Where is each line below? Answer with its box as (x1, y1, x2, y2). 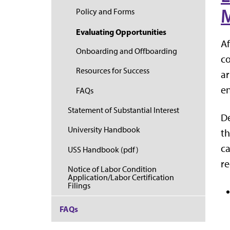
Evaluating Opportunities (76, 26, 166, 37)
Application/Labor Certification (68, 172, 174, 183)
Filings (68, 181, 90, 191)
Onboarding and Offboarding (76, 46, 177, 56)
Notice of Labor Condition (68, 164, 157, 175)
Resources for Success (76, 66, 149, 76)
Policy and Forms (76, 7, 135, 17)
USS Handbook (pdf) (68, 144, 139, 155)
